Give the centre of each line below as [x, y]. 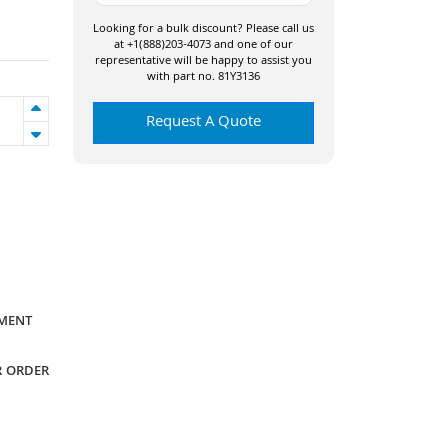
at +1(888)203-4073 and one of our [203, 45]
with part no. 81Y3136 [203, 77]
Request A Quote [203, 123]
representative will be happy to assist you [203, 61]
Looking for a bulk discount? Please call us [203, 29]
